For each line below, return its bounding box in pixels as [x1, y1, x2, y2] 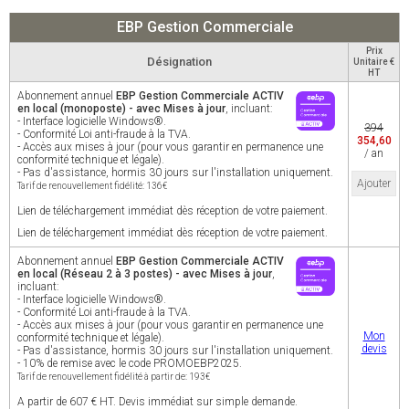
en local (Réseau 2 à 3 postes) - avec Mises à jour [17, 267, 272, 280]
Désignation [146, 55, 212, 68]
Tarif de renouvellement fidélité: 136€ [17, 181, 167, 191]
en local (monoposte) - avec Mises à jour [17, 102, 225, 115]
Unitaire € [353, 57, 394, 67]
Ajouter [357, 177, 391, 190]
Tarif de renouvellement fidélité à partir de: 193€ [17, 372, 210, 382]
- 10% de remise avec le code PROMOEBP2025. [17, 357, 242, 370]
